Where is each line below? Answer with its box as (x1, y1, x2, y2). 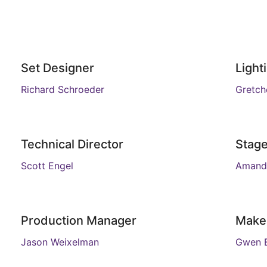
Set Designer (20, 61, 94, 75)
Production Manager (20, 213, 136, 228)
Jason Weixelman (20, 236, 99, 248)
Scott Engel (20, 160, 73, 172)
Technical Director (20, 137, 123, 151)
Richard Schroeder (20, 83, 104, 95)
